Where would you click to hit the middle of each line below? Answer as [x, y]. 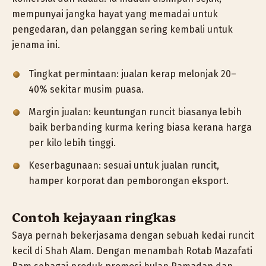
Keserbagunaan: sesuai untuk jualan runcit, [124, 166]
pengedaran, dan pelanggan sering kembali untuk [122, 29]
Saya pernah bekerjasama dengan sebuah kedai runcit [133, 235]
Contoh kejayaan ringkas [94, 216]
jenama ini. [36, 45]
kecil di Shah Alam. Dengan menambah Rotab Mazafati [132, 251]
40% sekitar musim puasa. [86, 90]
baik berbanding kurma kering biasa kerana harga [140, 128]
